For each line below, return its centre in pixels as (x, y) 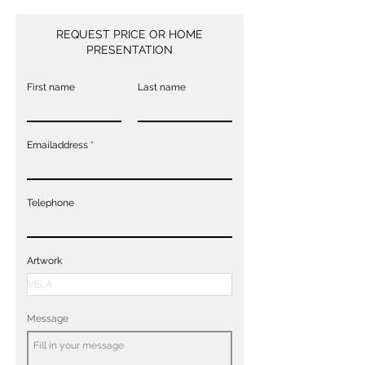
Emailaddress (57, 145)
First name (51, 87)
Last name (162, 87)
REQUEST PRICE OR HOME (129, 34)
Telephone (51, 202)
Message (48, 318)
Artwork (44, 260)
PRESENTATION (129, 49)
